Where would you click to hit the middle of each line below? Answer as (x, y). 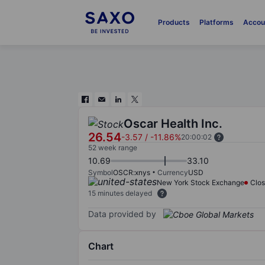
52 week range (113, 148)
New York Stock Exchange (201, 182)
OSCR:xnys (132, 172)
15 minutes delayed (120, 193)
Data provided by (122, 214)
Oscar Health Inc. (173, 124)
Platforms (216, 22)
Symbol (101, 172)
